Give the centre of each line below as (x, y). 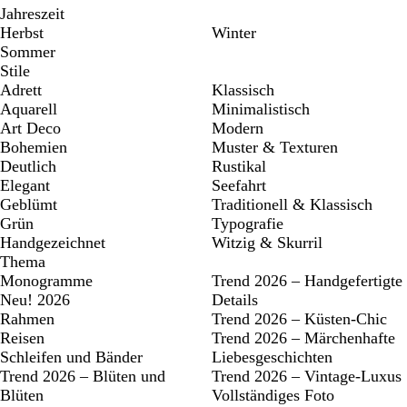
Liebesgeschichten (272, 357)
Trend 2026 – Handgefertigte (307, 281)
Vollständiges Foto (273, 395)
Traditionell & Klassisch (292, 204)
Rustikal (239, 166)
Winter (234, 33)
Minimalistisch (261, 109)
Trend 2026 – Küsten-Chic (299, 319)
